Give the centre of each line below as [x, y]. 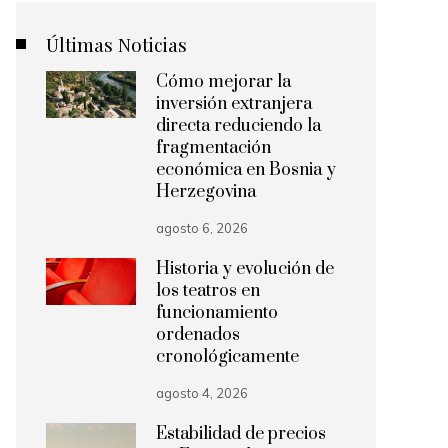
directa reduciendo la [238, 126]
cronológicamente [227, 357]
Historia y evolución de [245, 269]
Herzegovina [206, 192]
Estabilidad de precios [241, 434]
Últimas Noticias [116, 44]
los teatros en [208, 291]
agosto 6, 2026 [202, 228]
